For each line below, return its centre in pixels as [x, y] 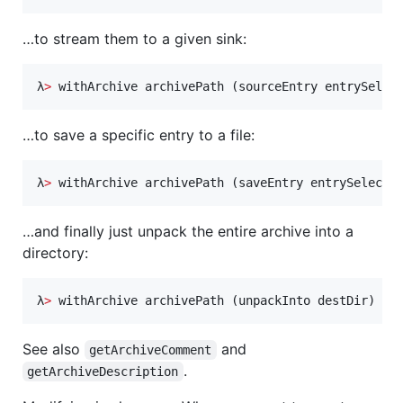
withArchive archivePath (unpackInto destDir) [213, 301]
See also [54, 349]
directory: [55, 253]
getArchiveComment [151, 350]
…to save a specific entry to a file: [139, 135]
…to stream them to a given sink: [134, 39]
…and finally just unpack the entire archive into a [188, 232]
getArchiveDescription [103, 372]
